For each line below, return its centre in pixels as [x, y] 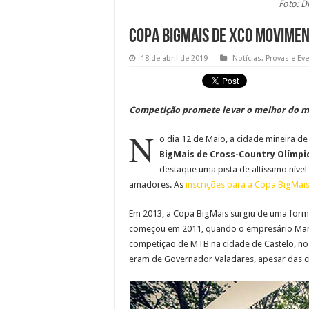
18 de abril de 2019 [174, 58]
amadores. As [157, 184]
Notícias [247, 58]
